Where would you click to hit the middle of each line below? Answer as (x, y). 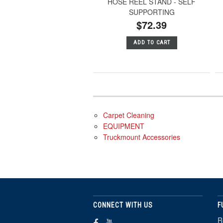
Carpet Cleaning (129, 115)
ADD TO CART (152, 42)
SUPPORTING (152, 12)
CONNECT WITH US (123, 205)
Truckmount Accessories (142, 137)
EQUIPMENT (124, 126)
